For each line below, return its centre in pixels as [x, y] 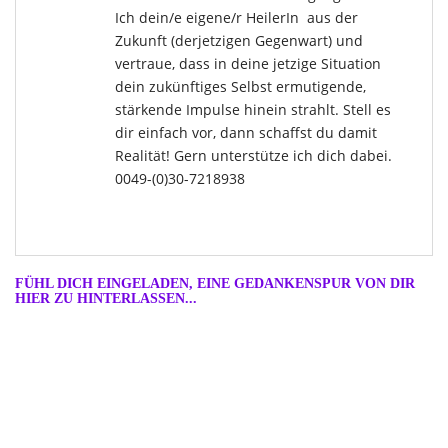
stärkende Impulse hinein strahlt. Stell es [253, 110]
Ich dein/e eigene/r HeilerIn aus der [236, 18]
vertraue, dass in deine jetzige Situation [248, 64]
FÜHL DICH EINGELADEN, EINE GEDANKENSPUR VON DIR [215, 284]
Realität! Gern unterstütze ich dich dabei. [253, 156]
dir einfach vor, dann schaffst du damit [246, 133]
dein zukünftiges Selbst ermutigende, [240, 87]
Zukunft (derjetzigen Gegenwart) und [239, 41]
